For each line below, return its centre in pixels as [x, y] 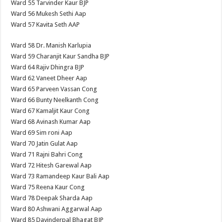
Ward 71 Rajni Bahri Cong [47, 154]
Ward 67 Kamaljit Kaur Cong [51, 111]
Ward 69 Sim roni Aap [42, 132]
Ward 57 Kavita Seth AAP [46, 24]
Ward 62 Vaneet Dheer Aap [49, 78]
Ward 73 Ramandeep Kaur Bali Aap [60, 176]
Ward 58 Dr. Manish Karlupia [51, 45]
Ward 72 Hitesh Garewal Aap [52, 165]
